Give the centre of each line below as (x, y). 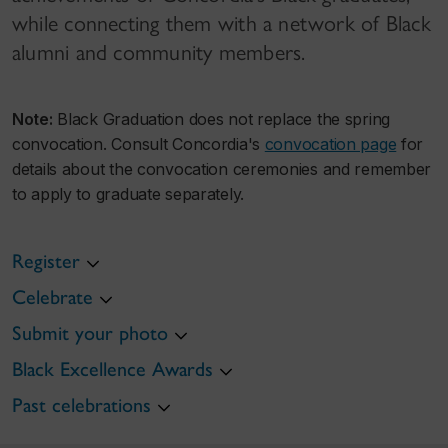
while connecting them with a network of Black (221, 24)
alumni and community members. (159, 53)
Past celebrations (81, 405)
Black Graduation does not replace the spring (221, 119)
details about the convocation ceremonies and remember (222, 169)
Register (46, 261)
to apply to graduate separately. (128, 194)
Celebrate (52, 297)
